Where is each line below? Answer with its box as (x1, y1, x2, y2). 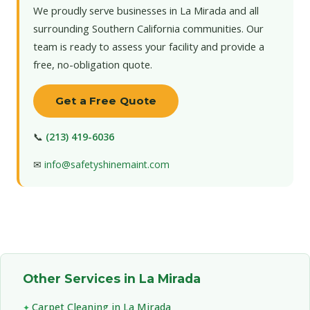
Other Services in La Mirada (23, 271, 201, 286)
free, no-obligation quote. (33, 57, 152, 71)
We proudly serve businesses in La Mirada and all (33, 3, 259, 17)
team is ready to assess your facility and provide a (33, 39, 264, 53)
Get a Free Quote (55, 93, 157, 107)
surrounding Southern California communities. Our (33, 21, 264, 35)
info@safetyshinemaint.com (44, 157, 170, 171)
